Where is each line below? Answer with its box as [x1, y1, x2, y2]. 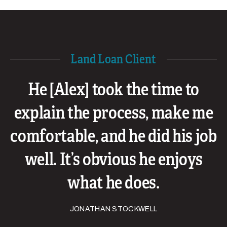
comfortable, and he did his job [10, 125, 217, 147]
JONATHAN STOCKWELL [69, 205, 158, 213]
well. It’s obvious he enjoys [24, 148, 203, 171]
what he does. [67, 172, 160, 194]
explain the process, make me [14, 102, 213, 124]
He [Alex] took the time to [27, 79, 200, 101]
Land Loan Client [70, 52, 157, 67]
